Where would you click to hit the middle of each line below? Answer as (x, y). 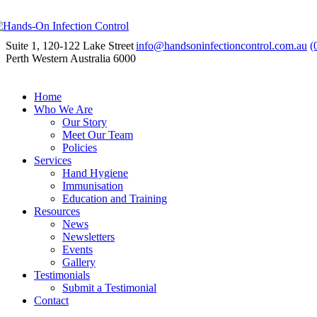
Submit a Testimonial (109, 288)
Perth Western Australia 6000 (71, 58)
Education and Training (115, 198)
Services (53, 160)
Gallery (79, 262)
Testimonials (62, 275)
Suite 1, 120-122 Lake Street (70, 46)
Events (77, 249)
